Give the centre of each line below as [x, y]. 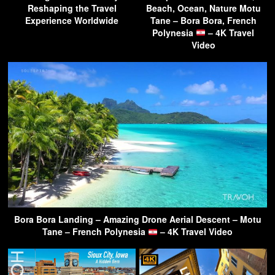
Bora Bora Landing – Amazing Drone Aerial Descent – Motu [137, 219]
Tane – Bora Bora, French [203, 21]
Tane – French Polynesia [95, 232]
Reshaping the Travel [72, 8]
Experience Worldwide [72, 21]
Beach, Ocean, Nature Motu [203, 8]
